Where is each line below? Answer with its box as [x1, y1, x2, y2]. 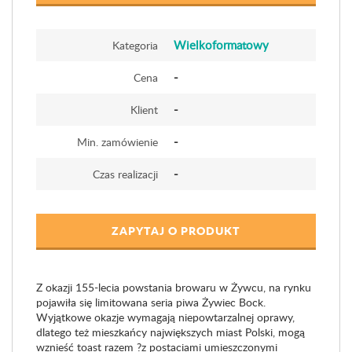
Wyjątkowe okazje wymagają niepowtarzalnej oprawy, [36, 310, 295, 324]
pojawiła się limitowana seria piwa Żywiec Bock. [36, 295, 266, 310]
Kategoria [112, 38, 158, 53]
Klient [130, 102, 158, 117]
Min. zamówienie [77, 134, 158, 149]
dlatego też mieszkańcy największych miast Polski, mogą [36, 324, 305, 339]
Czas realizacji [93, 167, 158, 181]
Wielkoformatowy [174, 37, 269, 53]
